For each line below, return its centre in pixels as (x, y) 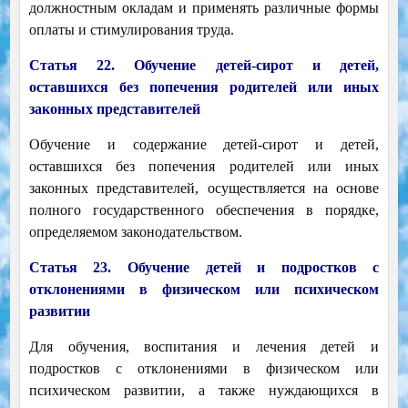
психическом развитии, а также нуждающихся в (204, 391)
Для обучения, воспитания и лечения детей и (204, 347)
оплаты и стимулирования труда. (131, 30)
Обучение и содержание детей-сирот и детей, (204, 145)
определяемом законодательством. (135, 232)
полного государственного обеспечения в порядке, (204, 210)
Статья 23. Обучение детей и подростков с (204, 268)
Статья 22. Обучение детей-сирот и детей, (204, 66)
